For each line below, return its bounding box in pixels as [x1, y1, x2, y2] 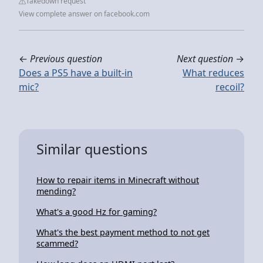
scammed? [36, 237, 78, 249]
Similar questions [36, 139, 147, 159]
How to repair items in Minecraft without [36, 174, 199, 186]
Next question [177, 52, 233, 65]
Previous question [30, 52, 102, 65]
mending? [36, 185, 76, 197]
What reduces [183, 66, 244, 79]
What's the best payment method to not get [36, 226, 210, 238]
